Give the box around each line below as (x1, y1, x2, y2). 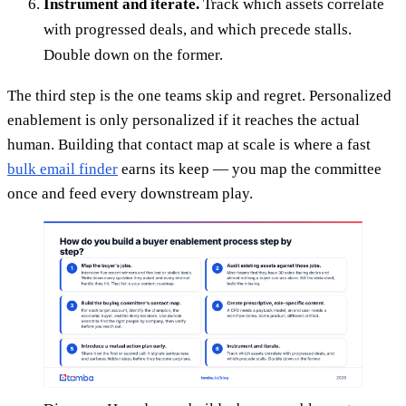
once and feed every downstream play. (7, 184, 253, 202)
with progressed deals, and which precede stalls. (43, 20, 352, 38)
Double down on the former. (43, 45, 223, 63)
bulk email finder (7, 159, 118, 178)
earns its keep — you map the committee (118, 159, 382, 178)
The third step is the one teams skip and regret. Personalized (7, 86, 391, 104)
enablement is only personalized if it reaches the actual (7, 111, 360, 129)
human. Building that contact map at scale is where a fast (7, 135, 371, 153)
